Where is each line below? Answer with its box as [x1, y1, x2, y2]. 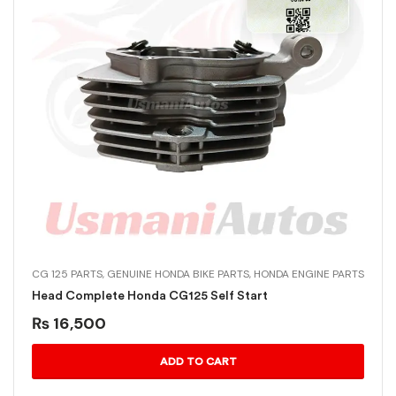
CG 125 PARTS [32, 266, 103, 281]
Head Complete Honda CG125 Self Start [32, 288, 268, 302]
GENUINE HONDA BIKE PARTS [107, 266, 249, 281]
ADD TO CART [159, 354, 237, 368]
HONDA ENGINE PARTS [254, 266, 364, 281]
